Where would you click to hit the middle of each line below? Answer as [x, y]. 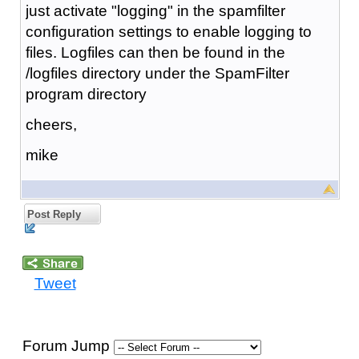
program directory [86, 94]
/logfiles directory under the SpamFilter [157, 73]
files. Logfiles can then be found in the [155, 52]
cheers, [51, 124]
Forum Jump [68, 345]
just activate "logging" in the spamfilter [155, 10]
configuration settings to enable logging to [168, 31]
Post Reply [52, 214]
